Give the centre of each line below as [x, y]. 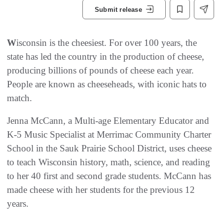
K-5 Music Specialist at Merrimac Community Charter [109, 134]
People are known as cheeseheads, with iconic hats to [107, 84]
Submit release [118, 9]
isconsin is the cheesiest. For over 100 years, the [107, 43]
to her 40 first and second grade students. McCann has [109, 176]
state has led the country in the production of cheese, [106, 56]
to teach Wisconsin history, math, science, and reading [109, 162]
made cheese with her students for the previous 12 [101, 190]
